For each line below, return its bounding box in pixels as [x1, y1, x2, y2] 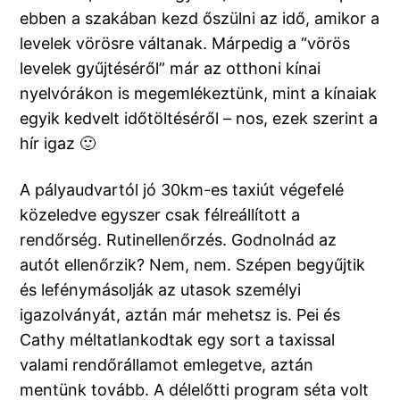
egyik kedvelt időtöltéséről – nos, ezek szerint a [20, 109, 379, 129]
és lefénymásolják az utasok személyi [20, 280, 302, 300]
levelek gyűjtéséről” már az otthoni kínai [20, 59, 321, 79]
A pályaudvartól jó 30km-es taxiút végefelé [20, 180, 345, 200]
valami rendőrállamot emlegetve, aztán [20, 355, 314, 375]
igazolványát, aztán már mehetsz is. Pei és [20, 305, 341, 325]
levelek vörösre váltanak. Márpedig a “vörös [20, 34, 351, 54]
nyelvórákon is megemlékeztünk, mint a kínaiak [20, 84, 378, 104]
